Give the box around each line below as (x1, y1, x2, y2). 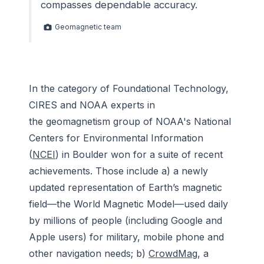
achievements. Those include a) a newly (29, 165, 208, 177)
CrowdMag (148, 247, 197, 260)
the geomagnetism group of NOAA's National (29, 115, 231, 128)
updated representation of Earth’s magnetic (29, 181, 222, 194)
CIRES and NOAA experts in (29, 99, 155, 111)
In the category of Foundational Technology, (29, 82, 229, 95)
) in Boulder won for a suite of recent (55, 148, 223, 161)
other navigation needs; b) (29, 247, 148, 260)
